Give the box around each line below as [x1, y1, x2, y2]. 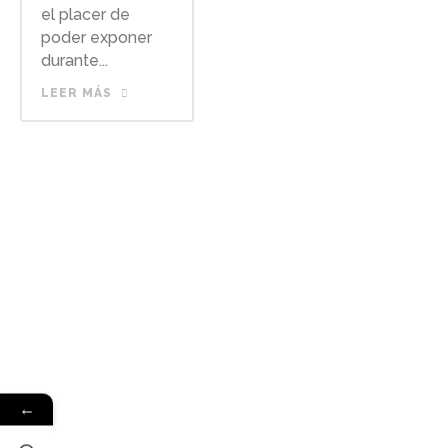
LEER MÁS [40, 85, 112, 100]
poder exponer [40, 27, 152, 47]
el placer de [40, 4, 130, 24]
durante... [40, 50, 108, 70]
